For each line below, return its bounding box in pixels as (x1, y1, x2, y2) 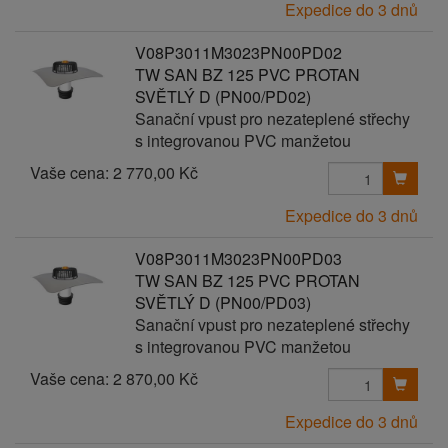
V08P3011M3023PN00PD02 (134, 41, 342, 64)
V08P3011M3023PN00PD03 (134, 247, 342, 270)
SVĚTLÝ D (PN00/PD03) (134, 291, 311, 314)
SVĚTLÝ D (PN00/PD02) (134, 85, 311, 108)
